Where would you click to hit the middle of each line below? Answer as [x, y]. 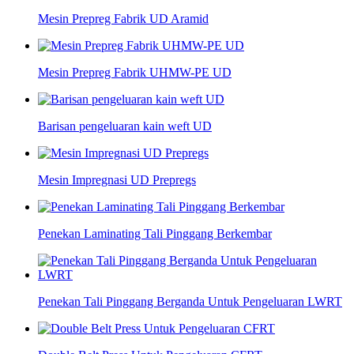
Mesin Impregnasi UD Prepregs [117, 180]
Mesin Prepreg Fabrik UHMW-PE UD [135, 73]
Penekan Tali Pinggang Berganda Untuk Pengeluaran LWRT [190, 302]
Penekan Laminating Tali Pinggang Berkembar [155, 234]
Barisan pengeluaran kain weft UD [125, 126]
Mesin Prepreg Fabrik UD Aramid [123, 19]
